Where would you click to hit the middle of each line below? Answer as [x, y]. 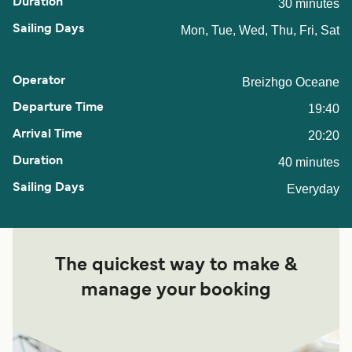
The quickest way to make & [176, 266]
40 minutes [309, 163]
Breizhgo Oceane [291, 82]
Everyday [313, 189]
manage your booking [176, 291]
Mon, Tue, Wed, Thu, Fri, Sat [260, 31]
